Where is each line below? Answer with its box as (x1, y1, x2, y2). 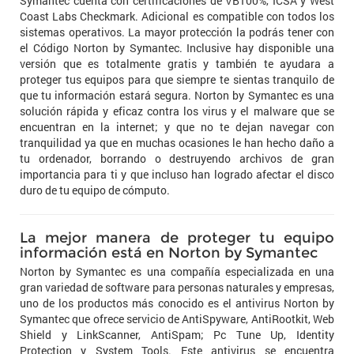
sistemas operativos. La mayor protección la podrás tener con (20, 24, 334, 40)
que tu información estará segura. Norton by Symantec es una (20, 88, 334, 104)
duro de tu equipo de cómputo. (20, 183, 170, 198)
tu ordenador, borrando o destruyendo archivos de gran (20, 151, 334, 167)
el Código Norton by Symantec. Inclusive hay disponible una (20, 40, 334, 56)
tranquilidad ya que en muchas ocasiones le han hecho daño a (20, 135, 334, 151)
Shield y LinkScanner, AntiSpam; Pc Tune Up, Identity (20, 327, 334, 343)
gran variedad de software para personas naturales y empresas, (20, 280, 334, 296)
